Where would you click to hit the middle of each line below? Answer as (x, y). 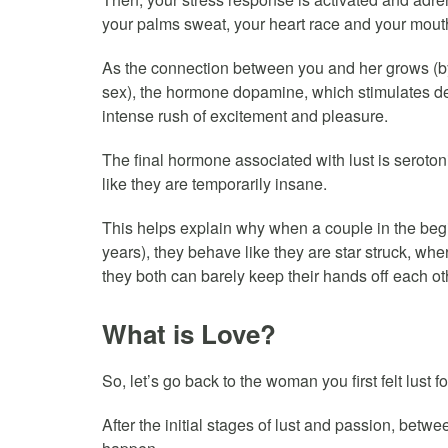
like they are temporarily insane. (214, 183)
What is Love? (189, 333)
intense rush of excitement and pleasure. (245, 115)
